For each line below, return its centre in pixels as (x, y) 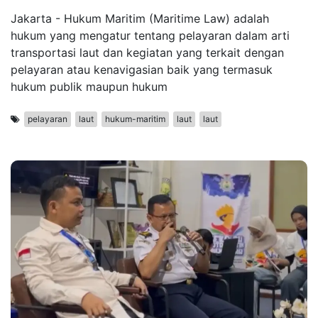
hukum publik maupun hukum (89, 87)
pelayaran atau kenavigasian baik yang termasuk (142, 70)
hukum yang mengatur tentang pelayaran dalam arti (150, 36)
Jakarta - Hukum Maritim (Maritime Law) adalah (140, 19)
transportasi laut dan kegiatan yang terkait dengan (147, 53)
